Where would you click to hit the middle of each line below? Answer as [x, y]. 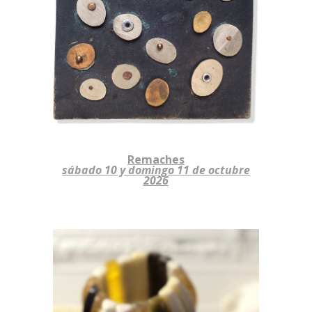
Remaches [156, 160]
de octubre [221, 170]
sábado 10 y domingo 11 [127, 170]
